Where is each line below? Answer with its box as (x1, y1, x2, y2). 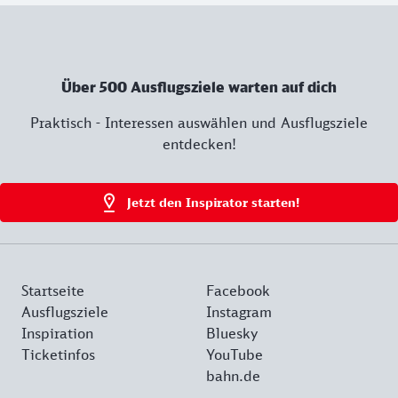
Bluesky (205, 323, 258, 342)
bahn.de (205, 366, 260, 385)
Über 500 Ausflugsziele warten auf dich (61, 77, 337, 96)
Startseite (21, 281, 84, 299)
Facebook (205, 281, 270, 299)
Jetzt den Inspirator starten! (126, 195, 300, 211)
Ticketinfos (21, 345, 95, 363)
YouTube (205, 345, 263, 363)
